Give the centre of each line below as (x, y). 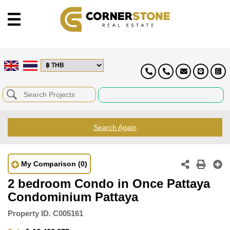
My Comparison (49, 164)
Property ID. (29, 213)
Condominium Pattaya (73, 197)
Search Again (115, 127)
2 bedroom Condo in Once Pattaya (109, 183)
